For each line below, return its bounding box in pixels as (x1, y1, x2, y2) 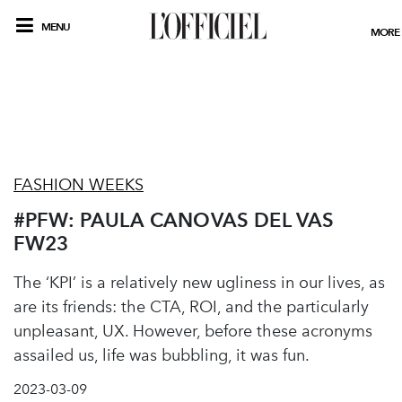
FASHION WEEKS (13, 175, 144, 195)
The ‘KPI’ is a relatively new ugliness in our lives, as (13, 273, 385, 293)
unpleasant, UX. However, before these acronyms (13, 321, 372, 341)
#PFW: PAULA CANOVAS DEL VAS (13, 208, 335, 232)
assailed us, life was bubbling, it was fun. (13, 345, 310, 365)
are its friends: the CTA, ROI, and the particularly (13, 297, 369, 317)
